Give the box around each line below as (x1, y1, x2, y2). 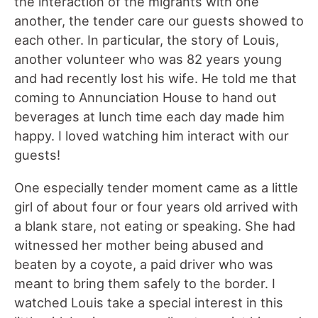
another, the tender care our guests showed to (14, 13, 304, 29)
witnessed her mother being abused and (14, 236, 263, 253)
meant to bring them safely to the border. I (14, 275, 275, 291)
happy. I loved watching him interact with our (14, 128, 289, 144)
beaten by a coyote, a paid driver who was (14, 256, 273, 272)
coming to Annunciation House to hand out (14, 89, 277, 106)
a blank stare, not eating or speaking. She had (14, 217, 295, 234)
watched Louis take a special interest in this (14, 294, 283, 310)
